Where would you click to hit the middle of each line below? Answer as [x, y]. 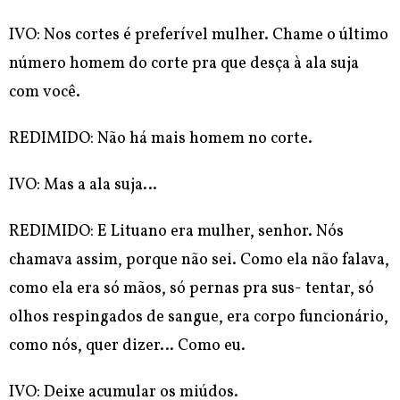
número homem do [80, 64]
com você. [45, 93]
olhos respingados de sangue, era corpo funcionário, [199, 318]
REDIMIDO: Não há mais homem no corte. [161, 139]
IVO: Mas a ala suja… [83, 186]
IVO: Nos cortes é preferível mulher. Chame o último [199, 36]
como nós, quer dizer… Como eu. [127, 346]
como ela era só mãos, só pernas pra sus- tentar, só [192, 289]
